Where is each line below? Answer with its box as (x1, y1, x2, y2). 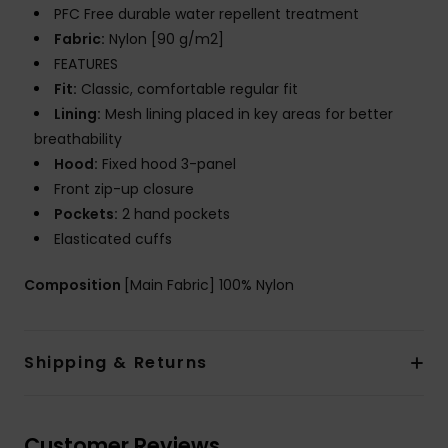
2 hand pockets (118, 204, 230, 225)
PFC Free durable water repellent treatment (54, 4, 359, 25)
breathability (34, 129, 122, 150)
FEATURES (54, 54, 118, 75)
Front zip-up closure (54, 179, 194, 200)
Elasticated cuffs (54, 229, 172, 250)
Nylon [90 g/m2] (105, 29, 224, 50)
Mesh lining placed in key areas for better (101, 104, 393, 125)
